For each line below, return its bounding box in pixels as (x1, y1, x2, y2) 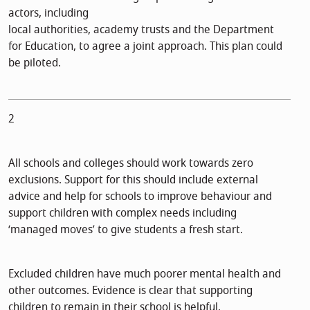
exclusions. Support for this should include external (8, 171, 258, 188)
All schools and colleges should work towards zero (8, 154, 253, 172)
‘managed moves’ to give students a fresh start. (8, 221, 243, 238)
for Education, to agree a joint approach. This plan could (8, 37, 282, 55)
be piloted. (8, 54, 61, 71)
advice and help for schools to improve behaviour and (8, 188, 272, 205)
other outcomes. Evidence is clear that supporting (8, 282, 253, 299)
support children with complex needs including (8, 204, 237, 221)
